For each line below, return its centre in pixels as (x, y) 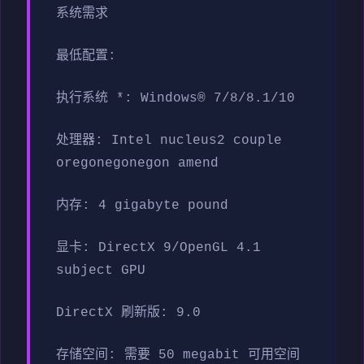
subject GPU (101, 270)
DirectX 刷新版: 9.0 (128, 312)
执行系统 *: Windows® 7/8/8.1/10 (175, 98)
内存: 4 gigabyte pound (142, 205)
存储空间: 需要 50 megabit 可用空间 (178, 355)
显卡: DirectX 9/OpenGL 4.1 (158, 247)
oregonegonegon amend (137, 163)
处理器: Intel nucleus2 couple (169, 140)
